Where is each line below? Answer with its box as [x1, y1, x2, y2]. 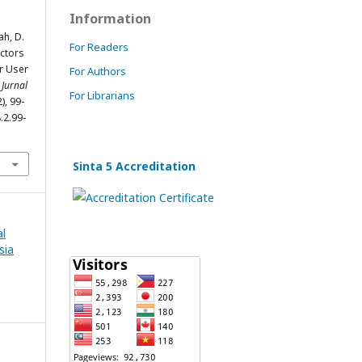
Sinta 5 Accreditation [73, 158, 196, 174]
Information [69, 10, 151, 27]
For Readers [69, 40, 128, 54]
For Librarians [69, 88, 135, 103]
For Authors [69, 64, 126, 78]
